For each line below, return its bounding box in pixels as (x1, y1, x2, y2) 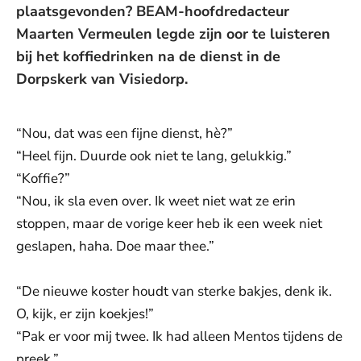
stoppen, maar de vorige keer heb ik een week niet (16, 214, 322, 233)
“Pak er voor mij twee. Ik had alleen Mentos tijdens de (16, 327, 342, 346)
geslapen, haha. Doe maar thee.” (16, 237, 214, 255)
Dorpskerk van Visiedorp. (16, 69, 188, 89)
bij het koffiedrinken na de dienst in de (16, 47, 280, 66)
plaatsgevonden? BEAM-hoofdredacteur (16, 2, 289, 21)
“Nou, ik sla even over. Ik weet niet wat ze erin (16, 192, 296, 210)
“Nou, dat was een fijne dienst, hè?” (16, 124, 233, 143)
